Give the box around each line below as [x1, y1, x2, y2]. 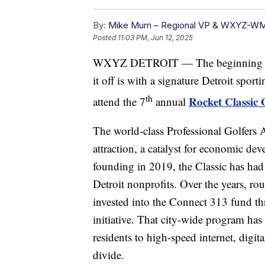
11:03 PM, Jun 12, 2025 [118, 33, 193, 42]
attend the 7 [93, 93, 146, 109]
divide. [93, 247, 124, 262]
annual [153, 93, 189, 109]
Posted [93, 33, 118, 42]
